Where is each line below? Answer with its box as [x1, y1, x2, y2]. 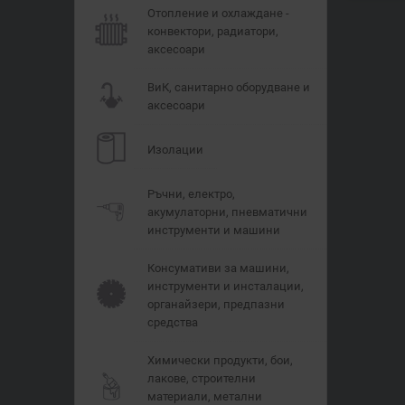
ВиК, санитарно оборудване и [147, 80, 310, 94]
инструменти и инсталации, [147, 278, 304, 293]
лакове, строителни [147, 371, 256, 385]
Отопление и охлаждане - [147, 5, 289, 20]
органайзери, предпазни [147, 297, 285, 311]
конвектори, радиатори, [147, 24, 278, 38]
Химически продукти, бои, [147, 353, 293, 367]
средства [147, 315, 198, 329]
